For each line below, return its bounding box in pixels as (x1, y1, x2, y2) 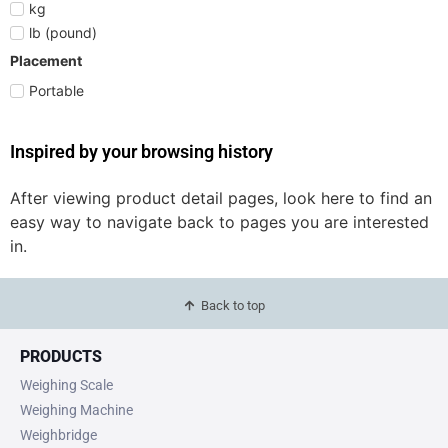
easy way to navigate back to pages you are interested (10, 211, 429, 232)
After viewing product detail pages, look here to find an (10, 187, 432, 208)
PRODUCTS (20, 346, 102, 366)
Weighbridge (20, 426, 97, 443)
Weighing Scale (20, 376, 113, 393)
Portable (29, 81, 84, 99)
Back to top (201, 297, 266, 313)
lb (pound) (29, 23, 97, 41)
